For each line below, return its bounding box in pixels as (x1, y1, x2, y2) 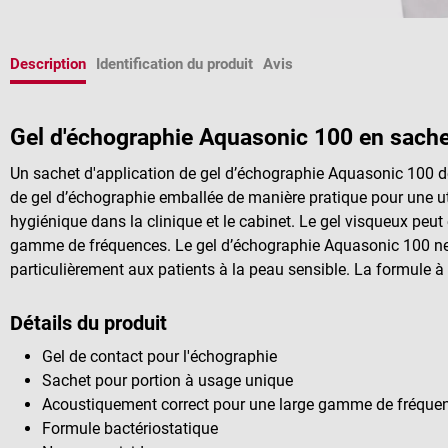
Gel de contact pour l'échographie (42, 346, 277, 366)
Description (10, 55, 86, 73)
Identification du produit (96, 55, 253, 73)
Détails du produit (10, 310, 167, 335)
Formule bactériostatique (42, 418, 218, 438)
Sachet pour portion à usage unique (42, 370, 293, 390)
